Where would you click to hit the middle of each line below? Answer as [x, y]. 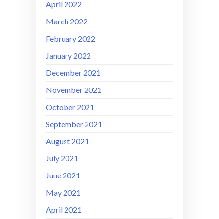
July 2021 [62, 158]
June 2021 [63, 175]
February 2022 [71, 39]
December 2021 [73, 73]
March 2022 [67, 22]
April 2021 [64, 210]
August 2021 [67, 141]
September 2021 [74, 124]
